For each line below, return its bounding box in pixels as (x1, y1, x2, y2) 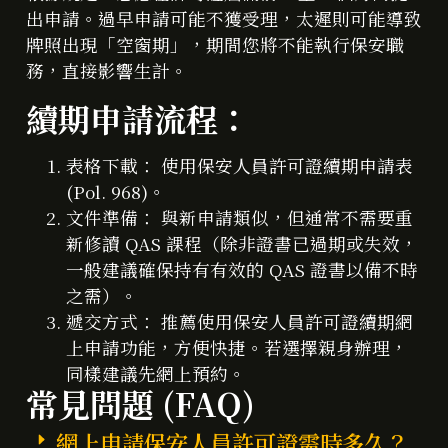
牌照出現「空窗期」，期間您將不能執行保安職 (26, 32, 404, 58)
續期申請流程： (26, 94, 250, 141)
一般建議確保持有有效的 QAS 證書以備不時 (66, 256, 418, 282)
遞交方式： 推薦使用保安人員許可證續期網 (66, 308, 413, 334)
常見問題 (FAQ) (26, 379, 255, 426)
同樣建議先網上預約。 (66, 360, 246, 386)
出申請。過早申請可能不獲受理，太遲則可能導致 (26, 6, 422, 32)
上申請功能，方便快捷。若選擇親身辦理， (66, 334, 408, 360)
